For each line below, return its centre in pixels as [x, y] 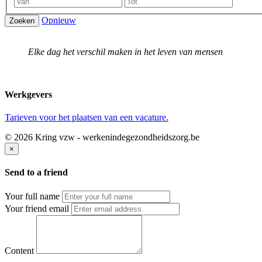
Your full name [32, 196]
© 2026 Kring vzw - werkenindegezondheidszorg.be [102, 137]
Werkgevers [28, 94]
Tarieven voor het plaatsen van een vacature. [87, 118]
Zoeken [22, 20]
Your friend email [37, 208]
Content [19, 250]
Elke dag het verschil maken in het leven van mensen [125, 51]
